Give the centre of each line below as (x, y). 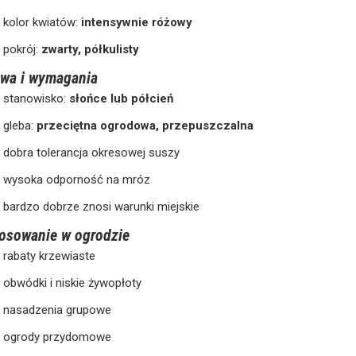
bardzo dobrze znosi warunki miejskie (102, 206)
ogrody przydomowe (58, 337)
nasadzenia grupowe (58, 310)
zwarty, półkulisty (91, 49)
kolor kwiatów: (43, 22)
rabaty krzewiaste (50, 255)
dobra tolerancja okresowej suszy (92, 152)
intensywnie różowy (137, 22)
